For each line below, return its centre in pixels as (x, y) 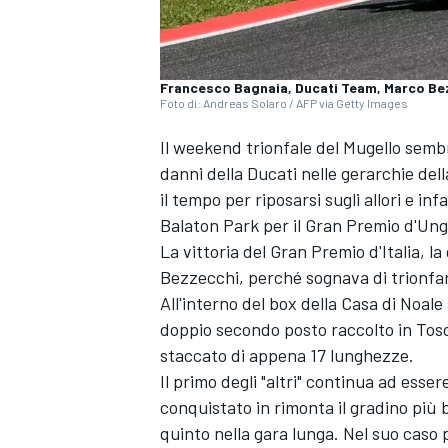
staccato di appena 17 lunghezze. (287, 355)
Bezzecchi (199, 277)
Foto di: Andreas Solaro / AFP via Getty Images (284, 103)
